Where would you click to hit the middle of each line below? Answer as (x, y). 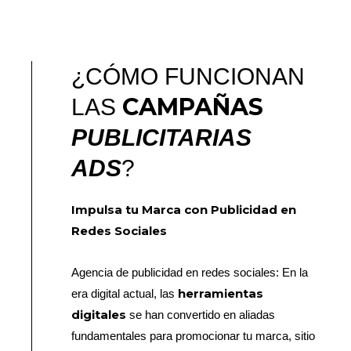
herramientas (221, 294)
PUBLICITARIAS (162, 138)
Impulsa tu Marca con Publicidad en (184, 210)
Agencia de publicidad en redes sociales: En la (190, 273)
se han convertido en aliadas (201, 315)
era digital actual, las (125, 294)
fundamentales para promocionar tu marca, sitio (194, 336)
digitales (99, 315)
